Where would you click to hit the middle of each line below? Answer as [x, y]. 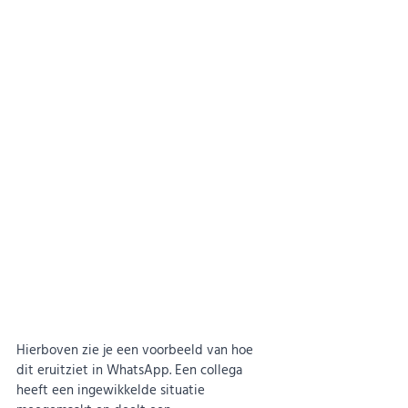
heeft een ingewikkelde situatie [112, 390]
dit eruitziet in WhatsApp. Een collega [131, 370]
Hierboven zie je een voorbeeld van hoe [137, 350]
